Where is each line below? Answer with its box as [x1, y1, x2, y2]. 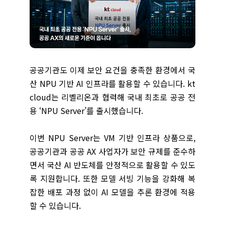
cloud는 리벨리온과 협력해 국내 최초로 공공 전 [30, 91, 195, 103]
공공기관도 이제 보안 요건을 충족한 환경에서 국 [30, 64, 195, 76]
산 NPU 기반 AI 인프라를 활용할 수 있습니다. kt [30, 77, 195, 89]
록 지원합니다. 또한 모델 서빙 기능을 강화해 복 [30, 172, 195, 184]
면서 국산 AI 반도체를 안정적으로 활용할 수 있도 [30, 159, 195, 171]
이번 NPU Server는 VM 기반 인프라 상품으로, [30, 132, 195, 144]
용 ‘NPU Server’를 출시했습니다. [30, 104, 143, 117]
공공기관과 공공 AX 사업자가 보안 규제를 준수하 [30, 145, 195, 157]
